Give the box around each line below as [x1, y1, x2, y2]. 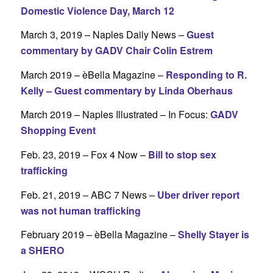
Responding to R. [165, 67, 247, 82]
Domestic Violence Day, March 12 [20, 3, 174, 18]
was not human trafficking [20, 203, 141, 218]
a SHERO [20, 243, 64, 258]
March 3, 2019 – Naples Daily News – [20, 27, 186, 42]
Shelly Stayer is [175, 227, 249, 242]
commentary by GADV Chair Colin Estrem [20, 43, 213, 58]
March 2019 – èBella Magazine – [20, 67, 166, 82]
